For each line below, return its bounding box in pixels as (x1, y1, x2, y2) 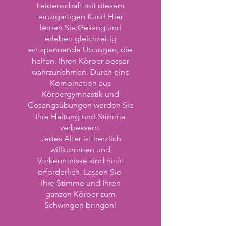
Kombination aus (50, 78, 111, 88)
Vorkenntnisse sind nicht (37, 156, 124, 165)
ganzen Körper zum (45, 189, 116, 199)
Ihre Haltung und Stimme (35, 111, 126, 121)
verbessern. (60, 123, 101, 132)
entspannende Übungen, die (29, 45, 132, 54)
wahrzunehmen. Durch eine (31, 67, 130, 77)
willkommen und (50, 145, 110, 154)
